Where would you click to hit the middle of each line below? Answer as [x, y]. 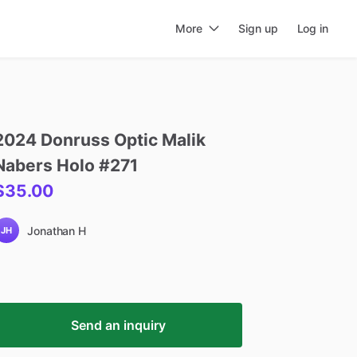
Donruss [75, 140]
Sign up [258, 28]
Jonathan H [57, 231]
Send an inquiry [118, 325]
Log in [312, 28]
